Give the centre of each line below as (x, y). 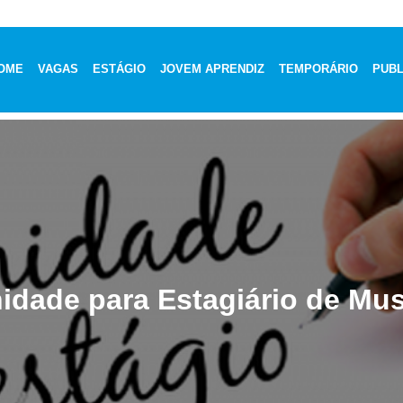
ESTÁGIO (120, 68)
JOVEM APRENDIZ (213, 68)
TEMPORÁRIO (319, 68)
